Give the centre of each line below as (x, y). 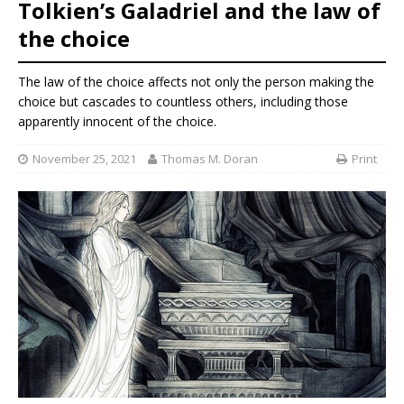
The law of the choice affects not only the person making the (196, 82)
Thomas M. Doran (210, 158)
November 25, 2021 (84, 158)
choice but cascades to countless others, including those (183, 102)
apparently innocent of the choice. (117, 122)
